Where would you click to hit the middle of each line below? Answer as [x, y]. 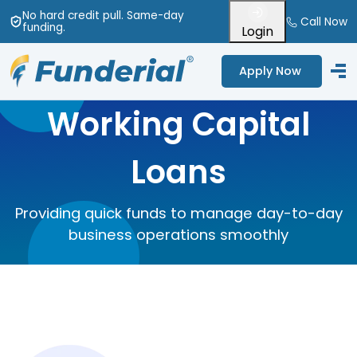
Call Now [324, 22]
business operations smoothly [178, 234]
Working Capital [178, 124]
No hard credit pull [71, 15]
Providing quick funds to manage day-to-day [178, 213]
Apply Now [270, 71]
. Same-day [152, 15]
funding [42, 27]
